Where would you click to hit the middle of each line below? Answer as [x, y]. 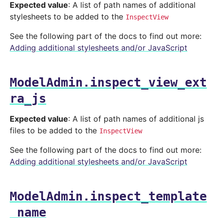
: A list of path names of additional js [136, 119]
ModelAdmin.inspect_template [108, 197]
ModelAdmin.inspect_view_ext [108, 83]
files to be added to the [54, 131]
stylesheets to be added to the [68, 17]
